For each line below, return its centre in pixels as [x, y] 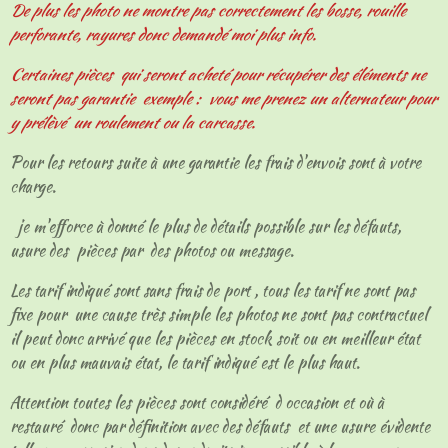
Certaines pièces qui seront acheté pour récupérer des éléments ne [217, 74]
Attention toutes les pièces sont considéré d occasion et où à [197, 402]
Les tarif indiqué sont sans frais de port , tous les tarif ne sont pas [212, 290]
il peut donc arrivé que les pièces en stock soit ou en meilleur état [215, 338]
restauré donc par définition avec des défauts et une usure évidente [220, 426]
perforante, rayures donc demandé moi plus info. [165, 34]
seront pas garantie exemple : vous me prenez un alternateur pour [223, 98]
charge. [35, 186]
